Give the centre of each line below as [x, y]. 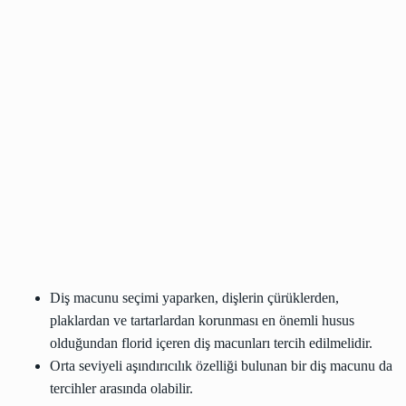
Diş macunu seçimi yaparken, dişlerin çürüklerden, [194, 298]
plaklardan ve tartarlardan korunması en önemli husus [202, 320]
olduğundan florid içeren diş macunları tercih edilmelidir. [211, 343]
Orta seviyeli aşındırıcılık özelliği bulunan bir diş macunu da [221, 366]
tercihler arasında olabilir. [121, 388]
